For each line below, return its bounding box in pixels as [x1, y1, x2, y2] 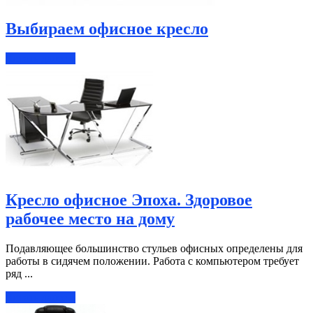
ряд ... [6, 267, 33, 279]
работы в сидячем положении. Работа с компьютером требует [6, 254, 299, 267]
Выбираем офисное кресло [6, 20, 208, 38]
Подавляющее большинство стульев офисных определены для [6, 242, 303, 254]
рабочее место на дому [6, 209, 175, 228]
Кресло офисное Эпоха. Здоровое [6, 190, 252, 209]
